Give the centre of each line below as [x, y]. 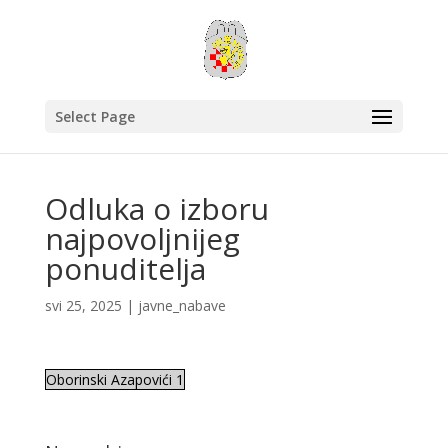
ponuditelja [125, 268]
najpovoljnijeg [142, 238]
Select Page [94, 116]
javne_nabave [181, 305]
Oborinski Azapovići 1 [114, 379]
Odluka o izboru [156, 208]
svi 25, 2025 [83, 305]
